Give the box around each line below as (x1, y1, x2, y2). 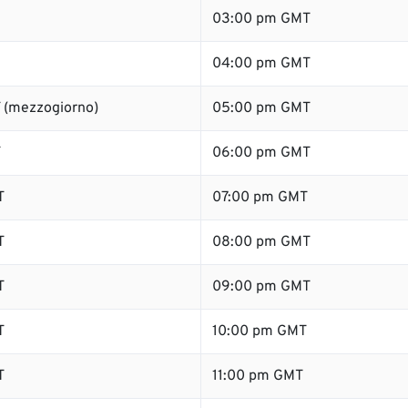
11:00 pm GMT (212, 367, 303, 385)
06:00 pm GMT (212, 144, 311, 162)
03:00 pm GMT (212, 10, 311, 28)
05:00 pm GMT (212, 99, 311, 117)
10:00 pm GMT (212, 322, 307, 341)
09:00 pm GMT (212, 278, 311, 296)
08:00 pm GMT (212, 233, 311, 251)
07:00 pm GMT (212, 189, 308, 207)
